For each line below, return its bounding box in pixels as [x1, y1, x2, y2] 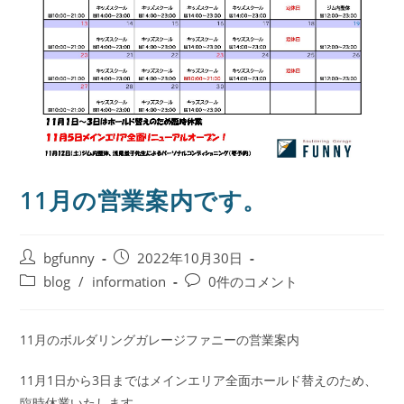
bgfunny [43, 249, 96, 267]
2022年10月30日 [137, 249, 243, 267]
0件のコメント [208, 272, 298, 290]
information [92, 272, 167, 290]
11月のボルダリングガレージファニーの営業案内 [20, 330, 300, 348]
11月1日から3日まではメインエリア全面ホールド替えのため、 [20, 371, 378, 389]
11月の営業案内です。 [20, 183, 268, 216]
